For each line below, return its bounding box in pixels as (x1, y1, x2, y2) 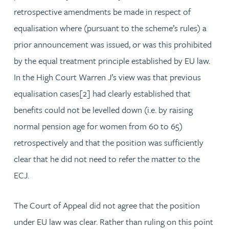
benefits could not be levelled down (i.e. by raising (14, 103, 193, 116)
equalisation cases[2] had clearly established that (14, 86, 191, 100)
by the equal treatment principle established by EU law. (14, 54, 210, 67)
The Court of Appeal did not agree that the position (14, 198, 200, 212)
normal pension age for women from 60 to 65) (14, 119, 182, 132)
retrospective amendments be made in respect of (14, 5, 191, 18)
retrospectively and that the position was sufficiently (14, 135, 203, 149)
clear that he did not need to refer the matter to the (14, 152, 200, 165)
